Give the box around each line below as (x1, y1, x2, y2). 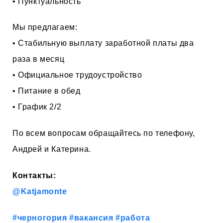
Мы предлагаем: (12, 23, 78, 32)
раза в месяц (12, 55, 65, 64)
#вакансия (69, 213, 113, 222)
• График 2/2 (12, 103, 62, 111)
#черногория (12, 213, 67, 222)
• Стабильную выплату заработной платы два (12, 39, 194, 48)
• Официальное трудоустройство (12, 71, 142, 80)
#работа (115, 213, 150, 222)
